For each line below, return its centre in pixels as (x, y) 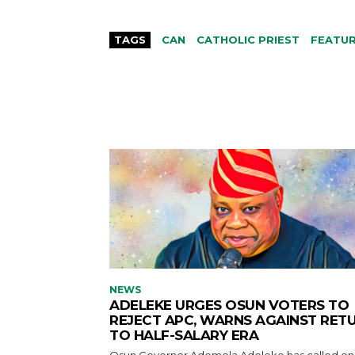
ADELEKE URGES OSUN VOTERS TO (229, 305)
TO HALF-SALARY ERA (184, 336)
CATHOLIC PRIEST (248, 39)
